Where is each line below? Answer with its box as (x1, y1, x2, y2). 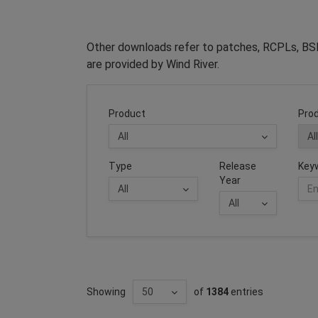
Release (219, 160, 256, 172)
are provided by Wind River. (87, 57, 219, 71)
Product (109, 107, 146, 119)
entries (229, 285, 263, 297)
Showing (87, 285, 126, 297)
